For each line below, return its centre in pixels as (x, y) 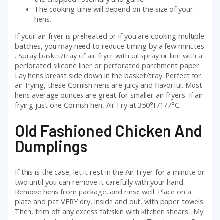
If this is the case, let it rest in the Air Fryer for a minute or (110, 172)
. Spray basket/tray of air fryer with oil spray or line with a (109, 55)
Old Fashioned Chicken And (109, 130)
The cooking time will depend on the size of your (114, 9)
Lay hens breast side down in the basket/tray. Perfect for (108, 75)
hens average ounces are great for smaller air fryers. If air (109, 95)
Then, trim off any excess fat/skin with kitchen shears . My (109, 211)
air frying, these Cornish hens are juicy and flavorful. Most (109, 85)
